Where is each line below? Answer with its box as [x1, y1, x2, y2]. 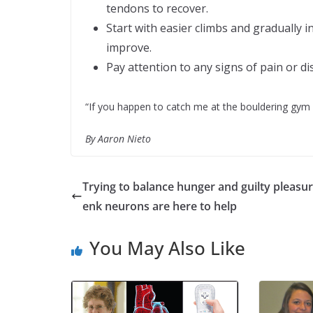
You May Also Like [89, 235, 245, 261]
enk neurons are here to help [82, 198, 237, 214]
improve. [106, 39, 152, 55]
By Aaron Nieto [85, 131, 151, 145]
